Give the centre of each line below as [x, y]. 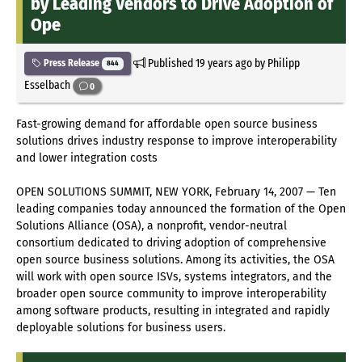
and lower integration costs [87, 158]
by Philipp [276, 63]
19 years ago [223, 63]
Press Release [72, 63]
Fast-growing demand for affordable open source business [167, 124]
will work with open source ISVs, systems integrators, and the [174, 277]
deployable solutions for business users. [121, 328]
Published [170, 63]
